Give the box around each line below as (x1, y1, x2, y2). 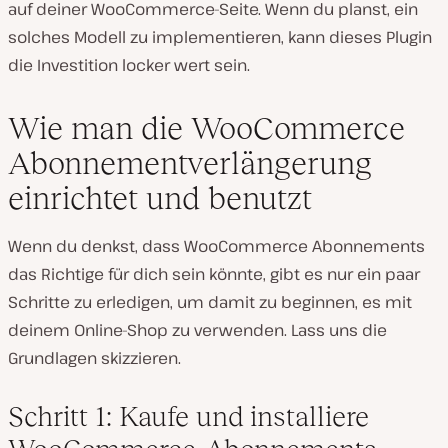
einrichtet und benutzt (8, 180, 312, 217)
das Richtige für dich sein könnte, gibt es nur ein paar (8, 263, 420, 286)
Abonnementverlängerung (8, 145, 372, 182)
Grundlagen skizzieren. (8, 347, 181, 370)
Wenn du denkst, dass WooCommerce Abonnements (8, 235, 425, 258)
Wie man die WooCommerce (8, 110, 405, 147)
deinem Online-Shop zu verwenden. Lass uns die (8, 319, 387, 342)
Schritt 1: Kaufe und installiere (8, 401, 369, 433)
